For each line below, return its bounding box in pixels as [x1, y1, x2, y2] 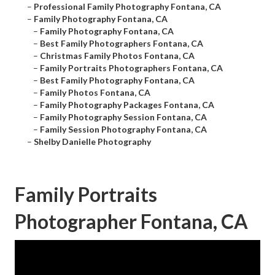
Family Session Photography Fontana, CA [40, 124, 207, 135]
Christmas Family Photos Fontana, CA [40, 50, 195, 61]
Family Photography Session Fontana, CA [40, 112, 207, 123]
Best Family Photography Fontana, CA [40, 75, 195, 86]
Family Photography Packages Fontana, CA [40, 99, 214, 110]
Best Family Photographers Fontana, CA [40, 38, 203, 49]
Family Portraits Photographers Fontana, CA [40, 63, 223, 74]
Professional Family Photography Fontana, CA [34, 1, 221, 12]
